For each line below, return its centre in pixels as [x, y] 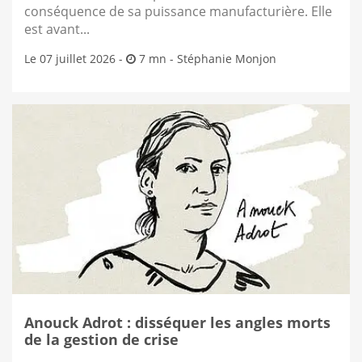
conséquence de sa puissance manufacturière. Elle [178, 11]
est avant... [57, 28]
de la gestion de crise [101, 339]
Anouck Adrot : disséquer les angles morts [177, 322]
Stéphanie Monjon [227, 58]
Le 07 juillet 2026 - [75, 58]
